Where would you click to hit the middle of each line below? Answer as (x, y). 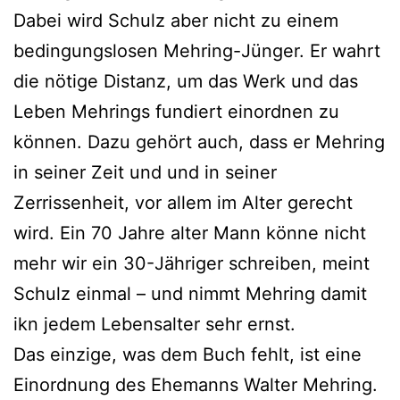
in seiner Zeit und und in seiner (145, 172)
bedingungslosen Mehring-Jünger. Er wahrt (197, 50)
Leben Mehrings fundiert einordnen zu (176, 111)
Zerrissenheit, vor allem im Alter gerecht (183, 202)
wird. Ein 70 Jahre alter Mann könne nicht (190, 233)
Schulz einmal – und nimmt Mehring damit (190, 293)
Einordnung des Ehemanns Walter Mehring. (196, 384)
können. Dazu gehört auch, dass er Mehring (199, 142)
